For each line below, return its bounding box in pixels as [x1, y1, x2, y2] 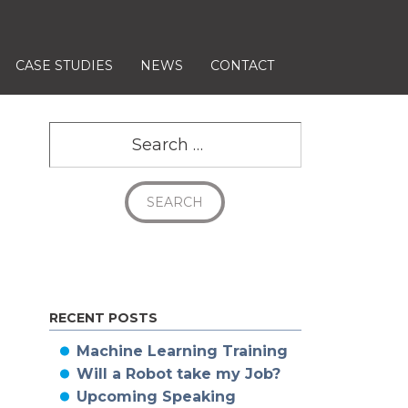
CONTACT [210, 56, 274, 74]
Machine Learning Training [76, 342, 288, 360]
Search [47, 124, 99, 141]
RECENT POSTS [48, 310, 158, 326]
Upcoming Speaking [76, 388, 236, 405]
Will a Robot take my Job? [76, 365, 280, 382]
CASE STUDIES [15, 56, 113, 74]
